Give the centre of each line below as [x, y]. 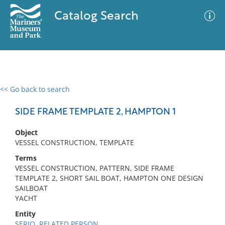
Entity [25, 214]
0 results [22, 95]
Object [26, 132]
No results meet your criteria [111, 151]
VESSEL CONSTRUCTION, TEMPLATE [75, 142]
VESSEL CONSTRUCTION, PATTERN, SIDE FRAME [95, 168]
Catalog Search [96, 17]
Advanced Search [149, 98]
